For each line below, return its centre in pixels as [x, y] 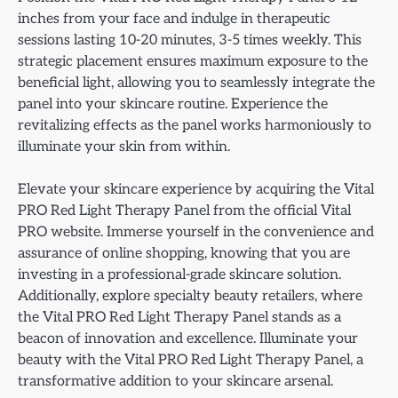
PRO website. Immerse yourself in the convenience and [196, 232]
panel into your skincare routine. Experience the [173, 104]
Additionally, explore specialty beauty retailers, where [190, 296]
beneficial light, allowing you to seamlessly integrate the [196, 83]
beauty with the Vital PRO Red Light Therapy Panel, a [191, 360]
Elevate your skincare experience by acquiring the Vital [196, 190]
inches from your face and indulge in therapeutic [174, 19]
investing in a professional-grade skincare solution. [179, 275]
